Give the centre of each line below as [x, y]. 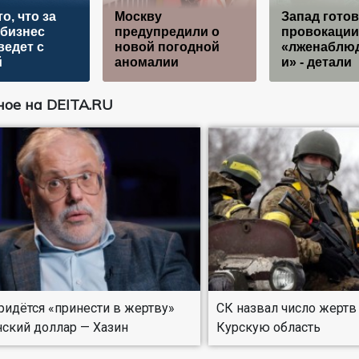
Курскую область [269, 327]
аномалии [146, 62]
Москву [138, 16]
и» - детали [316, 62]
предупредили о [167, 31]
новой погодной [167, 46]
